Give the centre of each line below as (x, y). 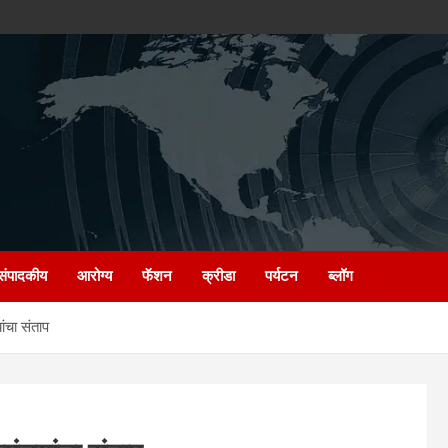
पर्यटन (281, 275)
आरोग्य (94, 275)
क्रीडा (218, 275)
